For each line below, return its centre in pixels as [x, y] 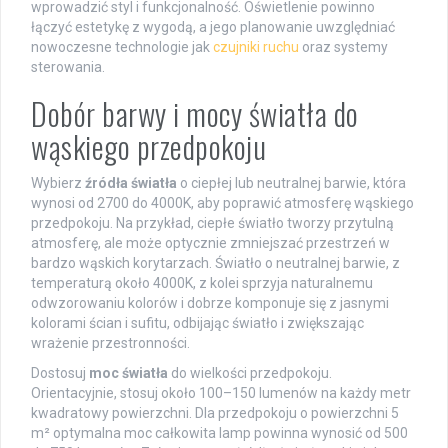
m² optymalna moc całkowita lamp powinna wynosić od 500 [219, 432]
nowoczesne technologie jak [122, 46]
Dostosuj [60, 372]
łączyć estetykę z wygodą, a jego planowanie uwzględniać [213, 26]
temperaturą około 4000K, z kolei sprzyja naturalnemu [202, 282]
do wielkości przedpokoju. [250, 372]
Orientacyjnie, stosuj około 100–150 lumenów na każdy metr [221, 392]
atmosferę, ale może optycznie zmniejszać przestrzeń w [210, 242]
